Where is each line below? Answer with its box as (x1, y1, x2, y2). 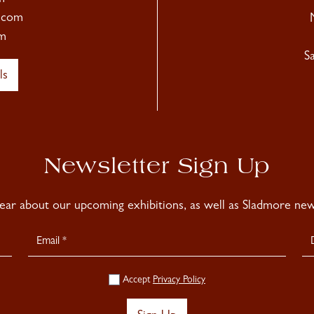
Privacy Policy (152, 275, 205, 285)
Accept (119, 275, 153, 285)
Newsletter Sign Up (43, 156, 271, 179)
